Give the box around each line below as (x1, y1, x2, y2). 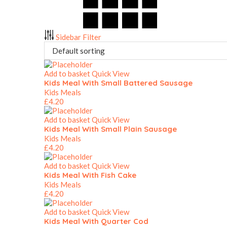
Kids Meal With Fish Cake (44, 170, 136, 180)
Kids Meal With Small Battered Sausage (44, 78, 193, 88)
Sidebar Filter (56, 32, 101, 42)
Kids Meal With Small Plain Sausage (44, 124, 177, 134)
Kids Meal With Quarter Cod (44, 216, 148, 226)
